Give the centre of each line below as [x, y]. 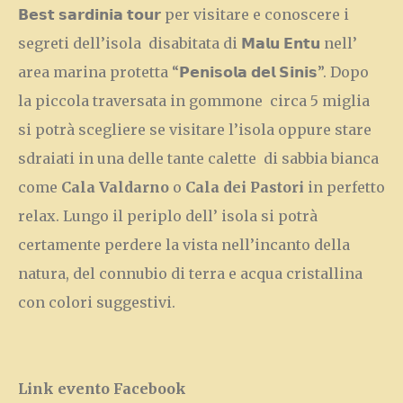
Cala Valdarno [117, 187]
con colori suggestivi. [97, 302]
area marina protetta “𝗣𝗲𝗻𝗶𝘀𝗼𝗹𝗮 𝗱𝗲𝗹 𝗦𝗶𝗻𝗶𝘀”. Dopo [193, 72]
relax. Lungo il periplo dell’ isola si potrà [168, 216]
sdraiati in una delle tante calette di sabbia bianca [198, 158]
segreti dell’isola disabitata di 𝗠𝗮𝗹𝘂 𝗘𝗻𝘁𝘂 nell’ [188, 43]
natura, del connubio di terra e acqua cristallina [190, 273]
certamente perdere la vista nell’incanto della [184, 245]
